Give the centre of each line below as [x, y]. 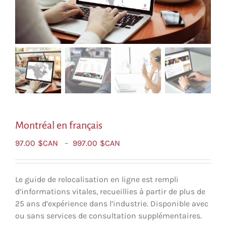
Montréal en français [59, 125]
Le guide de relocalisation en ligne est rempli [97, 179]
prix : [131, 166]
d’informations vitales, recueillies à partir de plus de [110, 191]
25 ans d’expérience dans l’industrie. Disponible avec [112, 203]
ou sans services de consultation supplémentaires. [108, 215]
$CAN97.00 [142, 179]
